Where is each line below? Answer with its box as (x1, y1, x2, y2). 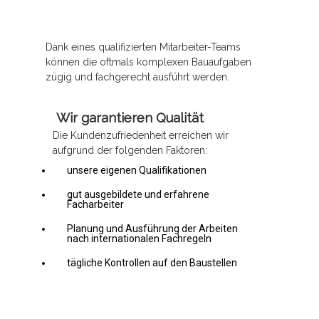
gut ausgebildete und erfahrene (67, 188, 210, 200)
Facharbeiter (67, 198, 125, 210)
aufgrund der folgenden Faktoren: (53, 144, 208, 156)
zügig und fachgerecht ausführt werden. (46, 70, 230, 83)
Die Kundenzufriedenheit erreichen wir (53, 129, 229, 141)
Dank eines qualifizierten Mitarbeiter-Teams (46, 41, 241, 53)
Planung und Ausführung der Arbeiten (67, 222, 239, 234)
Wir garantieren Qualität (56, 110, 204, 125)
